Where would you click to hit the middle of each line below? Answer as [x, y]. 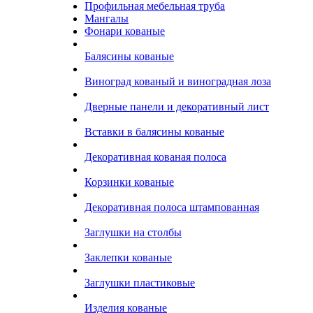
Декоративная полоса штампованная [172, 207]
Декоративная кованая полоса [155, 157]
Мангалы [107, 19]
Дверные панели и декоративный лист [177, 107]
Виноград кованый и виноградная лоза [178, 81]
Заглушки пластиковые [140, 283]
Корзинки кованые [129, 182]
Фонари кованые [125, 31]
